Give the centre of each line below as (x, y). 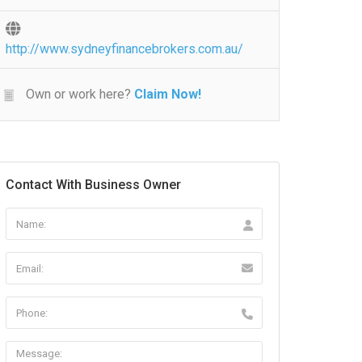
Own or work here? (77, 94)
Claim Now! (168, 94)
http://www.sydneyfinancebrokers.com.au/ (124, 49)
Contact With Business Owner (93, 185)
